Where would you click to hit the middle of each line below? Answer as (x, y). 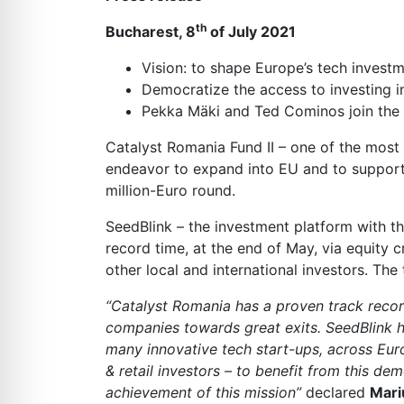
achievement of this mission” (203, 392)
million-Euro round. (170, 190)
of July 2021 (251, 32)
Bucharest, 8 (151, 32)
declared (335, 392)
